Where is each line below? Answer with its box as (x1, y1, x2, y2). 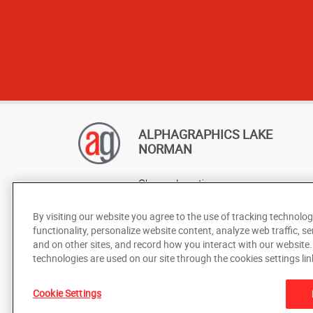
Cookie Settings (33, 286, 102, 300)
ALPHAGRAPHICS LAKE (138, 125, 272, 143)
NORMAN (138, 140, 192, 157)
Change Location (138, 175, 215, 190)
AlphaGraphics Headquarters (138, 193, 270, 208)
